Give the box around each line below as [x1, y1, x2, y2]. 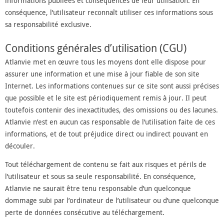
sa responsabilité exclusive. [5, 19, 91, 29]
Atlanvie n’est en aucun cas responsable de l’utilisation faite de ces [5, 117, 215, 126]
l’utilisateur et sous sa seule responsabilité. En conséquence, [5, 171, 196, 181]
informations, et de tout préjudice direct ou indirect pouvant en [5, 129, 208, 138]
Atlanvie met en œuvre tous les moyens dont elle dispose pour [5, 57, 206, 66]
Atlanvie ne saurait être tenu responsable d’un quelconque [5, 183, 191, 193]
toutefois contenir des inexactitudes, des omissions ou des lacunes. [5, 105, 218, 114]
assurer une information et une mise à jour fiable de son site [5, 69, 199, 78]
